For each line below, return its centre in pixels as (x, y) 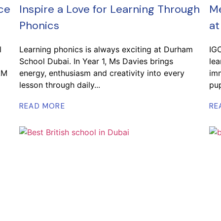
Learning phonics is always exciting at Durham (106, 49)
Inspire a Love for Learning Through (110, 9)
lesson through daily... (60, 85)
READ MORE (42, 106)
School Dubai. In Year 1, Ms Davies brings (96, 61)
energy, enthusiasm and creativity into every (102, 73)
